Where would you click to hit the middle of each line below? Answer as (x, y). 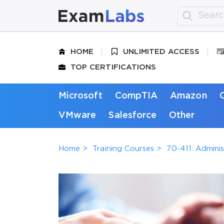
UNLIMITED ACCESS (161, 51)
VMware (77, 115)
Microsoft (80, 96)
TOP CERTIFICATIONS (113, 67)
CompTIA (136, 96)
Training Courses (123, 148)
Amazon (188, 96)
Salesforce (133, 115)
